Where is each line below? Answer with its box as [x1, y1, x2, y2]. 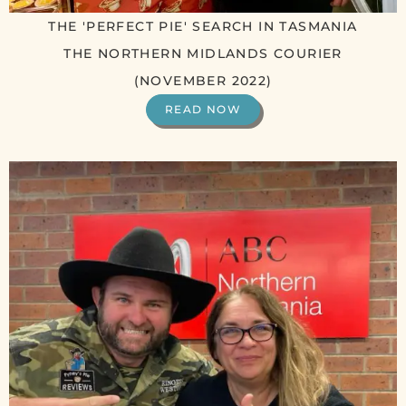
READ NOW [164, 102, 242, 117]
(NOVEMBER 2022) [133, 72, 273, 90]
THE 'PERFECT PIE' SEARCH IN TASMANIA [48, 18, 358, 35]
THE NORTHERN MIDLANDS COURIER [63, 45, 343, 63]
